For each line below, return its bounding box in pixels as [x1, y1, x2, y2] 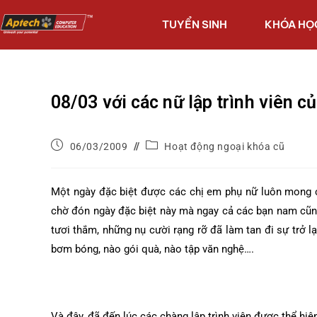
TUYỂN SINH [161, 18, 227, 31]
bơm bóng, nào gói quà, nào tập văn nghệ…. [51, 243, 254, 255]
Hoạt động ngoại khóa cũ [164, 141, 285, 152]
